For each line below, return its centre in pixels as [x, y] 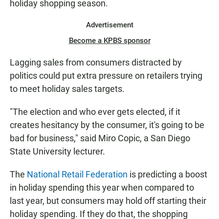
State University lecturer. [57, 152]
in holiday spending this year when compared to [102, 188]
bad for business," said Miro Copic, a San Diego [100, 138]
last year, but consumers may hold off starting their [108, 201]
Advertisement [109, 25]
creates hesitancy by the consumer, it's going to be [107, 125]
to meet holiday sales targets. [67, 89]
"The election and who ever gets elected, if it [95, 112]
